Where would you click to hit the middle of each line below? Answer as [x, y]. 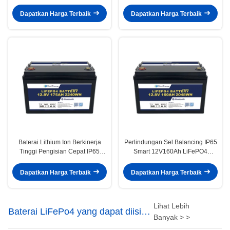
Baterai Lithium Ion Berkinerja [60, 142]
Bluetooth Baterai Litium [170, 161]
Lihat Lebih [171, 206]
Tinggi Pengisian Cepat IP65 [60, 152]
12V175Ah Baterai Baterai [60, 161]
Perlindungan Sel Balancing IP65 [170, 142]
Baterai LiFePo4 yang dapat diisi [75, 212]
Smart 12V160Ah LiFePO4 [170, 152]
